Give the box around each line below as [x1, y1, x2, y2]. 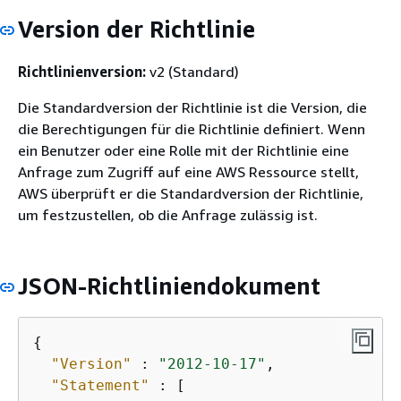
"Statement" [51, 377, 149, 394]
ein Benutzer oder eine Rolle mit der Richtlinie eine [18, 141, 349, 159]
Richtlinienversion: [18, 62, 146, 81]
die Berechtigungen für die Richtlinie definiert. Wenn [18, 119, 365, 138]
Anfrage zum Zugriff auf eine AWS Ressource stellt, [18, 162, 359, 181]
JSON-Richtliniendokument [18, 271, 320, 300]
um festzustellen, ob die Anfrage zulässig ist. [18, 205, 318, 224]
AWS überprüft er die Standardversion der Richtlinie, [18, 183, 363, 202]
